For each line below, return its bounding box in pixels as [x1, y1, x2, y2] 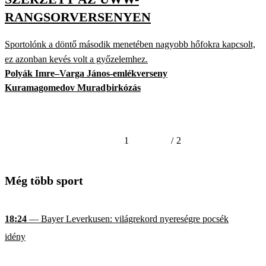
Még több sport [5, 174, 83, 188]
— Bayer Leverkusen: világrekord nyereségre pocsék [27, 214, 229, 224]
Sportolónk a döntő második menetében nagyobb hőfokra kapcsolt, [5, 39, 255, 50]
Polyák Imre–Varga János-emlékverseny [5, 68, 167, 79]
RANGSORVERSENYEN [5, 9, 151, 24]
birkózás [106, 83, 141, 93]
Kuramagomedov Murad [5, 83, 106, 93]
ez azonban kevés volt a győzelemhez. [5, 54, 148, 65]
